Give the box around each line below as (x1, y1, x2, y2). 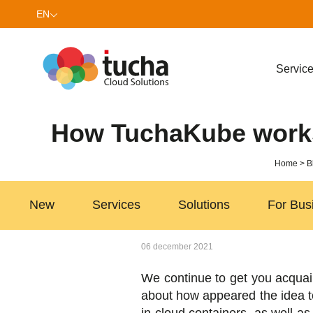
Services (92, 198, 140, 212)
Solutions (178, 198, 230, 212)
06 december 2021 (141, 241, 213, 252)
